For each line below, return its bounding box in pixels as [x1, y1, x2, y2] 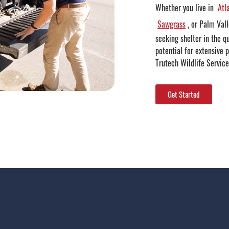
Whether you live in [155, 2, 216, 14]
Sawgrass [157, 18, 186, 30]
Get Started [168, 88, 200, 100]
